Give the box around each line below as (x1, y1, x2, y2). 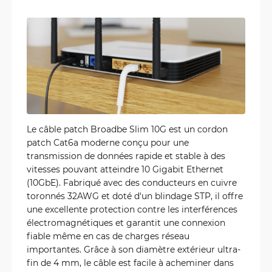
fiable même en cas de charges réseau (27, 229, 189, 242)
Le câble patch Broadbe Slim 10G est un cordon (27, 123, 228, 135)
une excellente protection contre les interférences (27, 203, 237, 215)
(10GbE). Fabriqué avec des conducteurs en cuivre (27, 176, 237, 188)
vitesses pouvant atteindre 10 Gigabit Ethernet (27, 163, 223, 175)
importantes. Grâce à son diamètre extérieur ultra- (27, 243, 240, 255)
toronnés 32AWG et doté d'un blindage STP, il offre (27, 189, 243, 202)
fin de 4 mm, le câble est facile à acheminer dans (27, 256, 234, 268)
